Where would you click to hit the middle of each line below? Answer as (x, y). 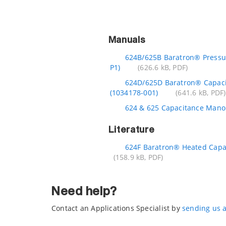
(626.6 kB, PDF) (163, 67)
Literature (131, 130)
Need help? (84, 192)
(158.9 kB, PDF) (138, 157)
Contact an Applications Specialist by (117, 208)
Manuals (127, 40)
